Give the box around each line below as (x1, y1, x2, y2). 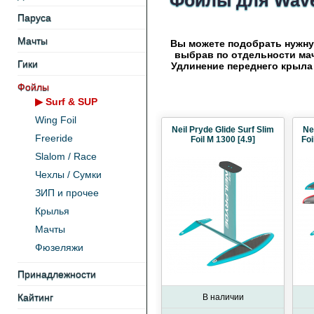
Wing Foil (35, 114, 76, 125)
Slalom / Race (35, 151, 97, 162)
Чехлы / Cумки (35, 169, 102, 180)
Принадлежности (18, 268, 96, 280)
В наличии (202, 292, 244, 302)
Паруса (18, 12, 51, 23)
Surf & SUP (46, 96, 97, 107)
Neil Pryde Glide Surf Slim (172, 125, 274, 135)
